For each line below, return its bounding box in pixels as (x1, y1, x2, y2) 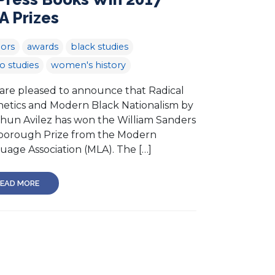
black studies (71, 41, 128, 52)
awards (27, 41, 58, 52)
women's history (51, 59, 126, 71)
